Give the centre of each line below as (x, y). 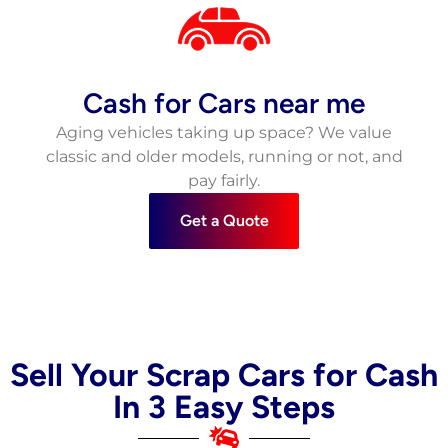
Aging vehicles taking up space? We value (224, 133)
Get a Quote (224, 221)
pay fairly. (224, 181)
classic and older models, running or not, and (224, 157)
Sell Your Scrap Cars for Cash (224, 375)
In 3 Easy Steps (224, 407)
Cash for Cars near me (224, 103)
